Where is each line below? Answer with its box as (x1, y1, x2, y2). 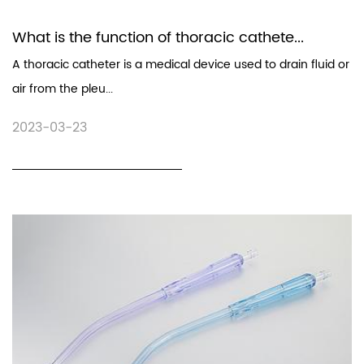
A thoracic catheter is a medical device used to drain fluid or (12, 54, 349, 74)
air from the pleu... (12, 79, 113, 98)
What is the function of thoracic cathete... (12, 25, 304, 50)
